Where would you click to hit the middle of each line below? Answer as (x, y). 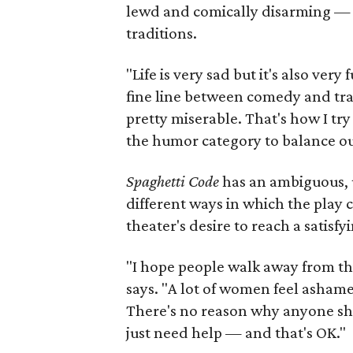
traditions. (162, 33)
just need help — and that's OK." (236, 333)
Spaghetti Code (173, 181)
